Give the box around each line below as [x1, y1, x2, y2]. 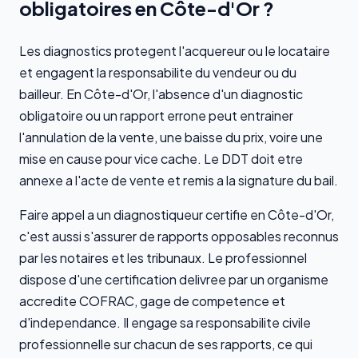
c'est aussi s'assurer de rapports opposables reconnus [19, 227, 339, 245]
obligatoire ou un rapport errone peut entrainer [19, 106, 293, 124]
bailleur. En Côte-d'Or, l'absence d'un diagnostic [19, 85, 303, 102]
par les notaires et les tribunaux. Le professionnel [19, 249, 307, 266]
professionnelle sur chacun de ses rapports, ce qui [19, 335, 312, 352]
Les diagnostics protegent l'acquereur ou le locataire [19, 42, 330, 59]
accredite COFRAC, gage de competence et [19, 292, 285, 309]
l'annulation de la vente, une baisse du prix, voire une [19, 128, 323, 145]
